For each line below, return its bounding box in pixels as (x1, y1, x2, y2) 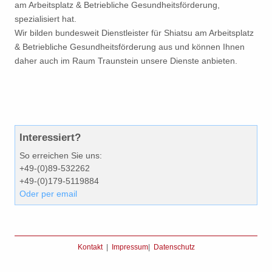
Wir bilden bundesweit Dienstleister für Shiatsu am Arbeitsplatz (15, 28, 254, 38)
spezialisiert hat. (15, 14, 76, 24)
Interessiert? (19, 131, 81, 143)
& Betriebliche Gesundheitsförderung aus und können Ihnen (15, 42, 245, 52)
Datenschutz (153, 243, 195, 251)
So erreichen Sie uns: (19, 151, 102, 160)
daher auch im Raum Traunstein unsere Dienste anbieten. (15, 56, 237, 66)
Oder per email (19, 189, 77, 199)
